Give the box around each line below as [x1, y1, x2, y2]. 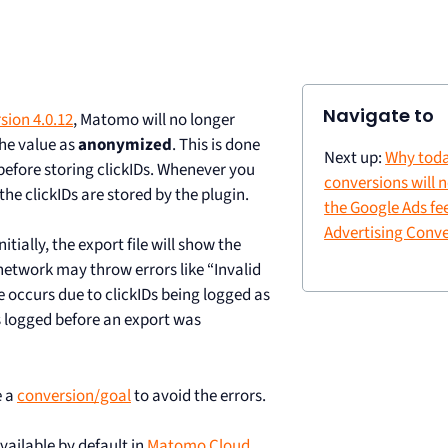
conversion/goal [17, 383, 131, 408]
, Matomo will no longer [73, 107, 235, 132]
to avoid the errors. [131, 383, 266, 408]
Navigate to [323, 102, 435, 128]
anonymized [78, 132, 172, 157]
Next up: [324, 145, 386, 170]
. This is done [172, 132, 260, 157]
